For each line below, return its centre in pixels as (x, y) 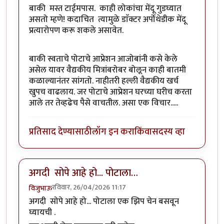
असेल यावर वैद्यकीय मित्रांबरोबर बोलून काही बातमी (107, 70)
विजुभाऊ (40, 188)
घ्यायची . (42, 212)
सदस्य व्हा (168, 132)
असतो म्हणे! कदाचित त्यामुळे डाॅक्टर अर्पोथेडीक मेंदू (109, 20)
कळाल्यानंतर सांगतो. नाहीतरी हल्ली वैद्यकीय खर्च (104, 81)
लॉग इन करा (113, 132)
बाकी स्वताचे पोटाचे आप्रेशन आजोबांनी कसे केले (103, 59)
